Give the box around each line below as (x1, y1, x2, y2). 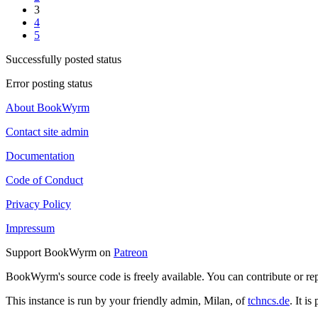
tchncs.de (248, 295, 290, 307)
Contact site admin (6, 126, 89, 138)
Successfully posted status (6, 53, 121, 66)
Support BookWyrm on (6, 246, 114, 259)
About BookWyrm (6, 102, 89, 114)
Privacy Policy (6, 198, 71, 211)
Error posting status (6, 77, 92, 90)
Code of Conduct (6, 174, 83, 187)
